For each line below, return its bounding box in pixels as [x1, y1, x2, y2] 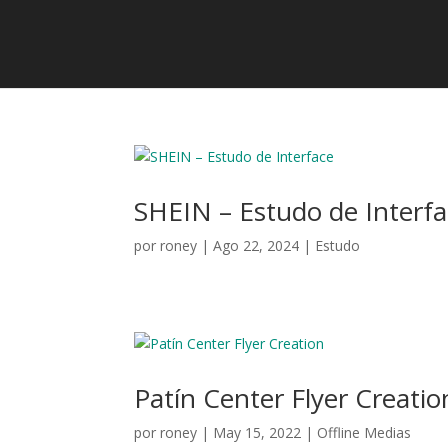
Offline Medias [317, 423, 412, 442]
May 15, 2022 [213, 423, 302, 442]
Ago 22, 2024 [213, 236, 300, 255]
